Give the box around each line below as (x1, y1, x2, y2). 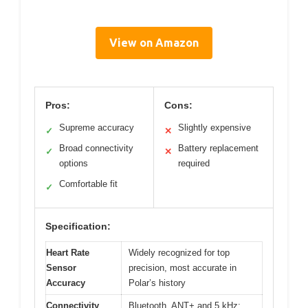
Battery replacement (178, 143, 258, 154)
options (59, 158, 88, 169)
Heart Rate (46, 247, 89, 258)
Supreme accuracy (59, 122, 134, 133)
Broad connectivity (59, 143, 133, 154)
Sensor (46, 263, 76, 274)
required (178, 158, 210, 169)
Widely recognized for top (129, 247, 230, 258)
